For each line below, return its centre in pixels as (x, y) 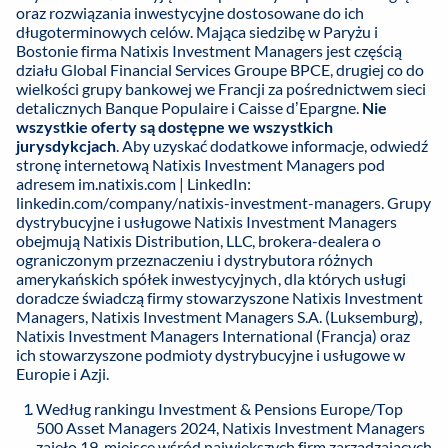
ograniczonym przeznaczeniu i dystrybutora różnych (194, 260)
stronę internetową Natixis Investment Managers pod (200, 165)
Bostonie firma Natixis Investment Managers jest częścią (209, 51)
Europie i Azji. (62, 374)
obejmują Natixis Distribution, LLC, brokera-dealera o (198, 241)
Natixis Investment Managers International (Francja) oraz (213, 336)
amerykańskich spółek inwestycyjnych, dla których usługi (211, 279)
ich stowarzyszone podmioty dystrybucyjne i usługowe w (210, 355)
